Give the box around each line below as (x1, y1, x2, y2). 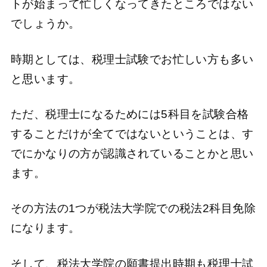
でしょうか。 (10, 17, 80, 30)
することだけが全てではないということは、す (10, 127, 254, 140)
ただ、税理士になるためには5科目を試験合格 (10, 107, 249, 120)
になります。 (10, 222, 80, 235)
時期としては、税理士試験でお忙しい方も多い (10, 52, 254, 66)
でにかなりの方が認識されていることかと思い (10, 147, 254, 160)
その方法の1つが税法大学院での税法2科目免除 (10, 202, 256, 215)
